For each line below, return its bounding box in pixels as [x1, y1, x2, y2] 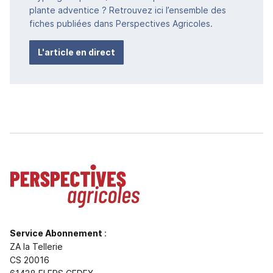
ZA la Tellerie [10, 241, 63, 252]
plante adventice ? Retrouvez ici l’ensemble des [29, 4, 226, 15]
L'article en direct [38, 46, 115, 57]
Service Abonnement [10, 227, 104, 238]
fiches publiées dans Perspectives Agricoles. [29, 18, 213, 29]
